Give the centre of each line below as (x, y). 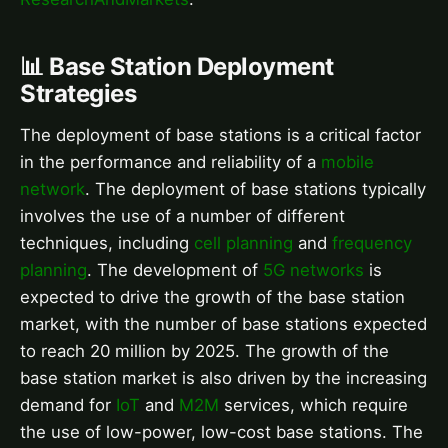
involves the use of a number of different (182, 216)
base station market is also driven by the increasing (223, 378)
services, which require (313, 405)
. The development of (175, 270)
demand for (68, 405)
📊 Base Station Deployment (177, 67)
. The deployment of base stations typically (255, 189)
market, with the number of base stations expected (223, 324)
